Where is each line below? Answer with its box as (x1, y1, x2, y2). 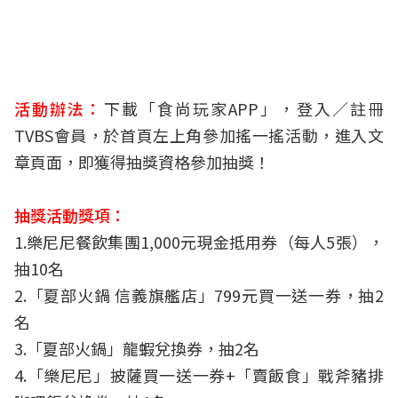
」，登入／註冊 (259, 97, 385, 121)
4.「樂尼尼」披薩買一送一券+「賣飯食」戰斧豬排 (14, 363, 384, 387)
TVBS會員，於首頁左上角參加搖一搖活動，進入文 (14, 123, 384, 147)
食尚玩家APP (156, 97, 259, 121)
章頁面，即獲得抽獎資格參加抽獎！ (14, 150, 270, 174)
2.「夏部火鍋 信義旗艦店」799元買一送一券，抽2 (14, 283, 384, 307)
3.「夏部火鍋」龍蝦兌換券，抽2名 (14, 337, 259, 361)
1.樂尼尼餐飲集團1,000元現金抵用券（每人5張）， (14, 230, 384, 254)
